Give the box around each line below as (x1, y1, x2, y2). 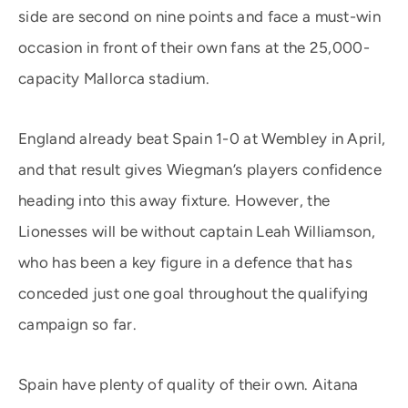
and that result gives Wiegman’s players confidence (18, 160, 382, 178)
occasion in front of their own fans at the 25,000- (18, 38, 370, 56)
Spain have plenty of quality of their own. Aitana (18, 375, 359, 393)
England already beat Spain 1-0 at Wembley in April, (18, 129, 386, 148)
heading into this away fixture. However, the (18, 191, 331, 209)
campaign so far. (18, 315, 137, 333)
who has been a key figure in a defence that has (18, 253, 353, 271)
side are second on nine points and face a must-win (18, 7, 381, 25)
